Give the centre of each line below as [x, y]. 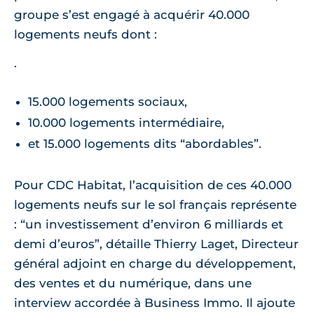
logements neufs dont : [86, 35]
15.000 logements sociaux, [108, 102]
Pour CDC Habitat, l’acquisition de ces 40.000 [153, 185]
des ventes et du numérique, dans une [133, 284]
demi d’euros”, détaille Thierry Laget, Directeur [156, 244]
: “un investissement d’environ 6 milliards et [149, 225]
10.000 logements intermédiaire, [126, 123]
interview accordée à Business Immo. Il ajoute [155, 303]
